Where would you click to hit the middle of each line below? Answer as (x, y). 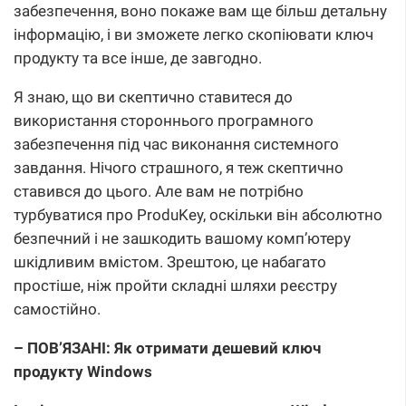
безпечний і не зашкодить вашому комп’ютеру (182, 238)
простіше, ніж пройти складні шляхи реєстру (175, 285)
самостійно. (57, 309)
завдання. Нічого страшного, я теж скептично (179, 167)
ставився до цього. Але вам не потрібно (159, 191)
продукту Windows (83, 371)
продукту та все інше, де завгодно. (138, 58)
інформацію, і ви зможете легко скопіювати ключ (193, 34)
